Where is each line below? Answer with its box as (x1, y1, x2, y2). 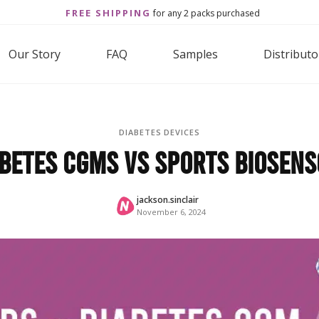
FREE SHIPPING (65, 6, 151, 19)
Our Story (9, 46, 61, 63)
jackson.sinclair (136, 194, 199, 206)
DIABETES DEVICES (119, 127, 200, 138)
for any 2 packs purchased (150, 7, 260, 19)
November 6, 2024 (136, 206, 206, 218)
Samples (173, 46, 218, 63)
